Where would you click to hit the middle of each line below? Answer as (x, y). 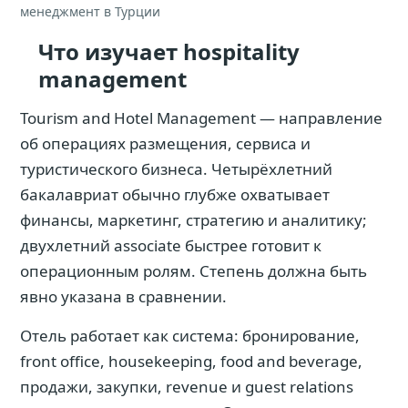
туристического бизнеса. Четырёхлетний (176, 169)
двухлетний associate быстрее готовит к (171, 245)
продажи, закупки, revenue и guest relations (187, 387)
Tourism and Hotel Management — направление (201, 118)
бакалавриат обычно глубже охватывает (175, 194)
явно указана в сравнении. (123, 296)
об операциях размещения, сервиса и (165, 143)
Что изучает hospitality (169, 51)
